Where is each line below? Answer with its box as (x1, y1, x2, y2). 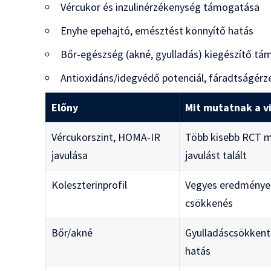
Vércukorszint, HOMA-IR (51, 129, 161, 144)
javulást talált (185, 148, 247, 162)
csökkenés (185, 195, 233, 210)
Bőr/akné (51, 225, 93, 240)
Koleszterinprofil (51, 177, 128, 192)
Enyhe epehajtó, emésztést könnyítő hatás (60, 23, 254, 38)
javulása (51, 148, 88, 162)
